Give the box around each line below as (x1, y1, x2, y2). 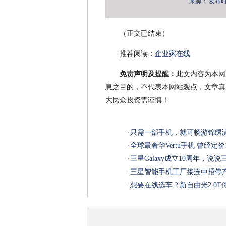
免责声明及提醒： (120, 70, 176, 78)
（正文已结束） (120, 30, 169, 38)
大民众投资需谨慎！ (105, 96, 169, 104)
